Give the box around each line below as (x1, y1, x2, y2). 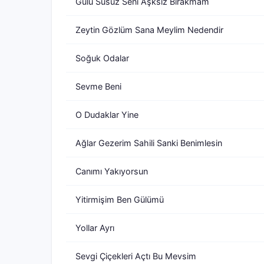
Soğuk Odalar (75, 53, 129, 63)
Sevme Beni (75, 81, 121, 91)
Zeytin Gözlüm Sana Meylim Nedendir (75, 25, 223, 35)
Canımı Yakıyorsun (75, 166, 148, 176)
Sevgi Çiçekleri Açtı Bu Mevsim (75, 251, 196, 261)
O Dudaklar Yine (75, 110, 138, 120)
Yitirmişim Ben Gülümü (75, 194, 164, 204)
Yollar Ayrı (75, 223, 114, 233)
